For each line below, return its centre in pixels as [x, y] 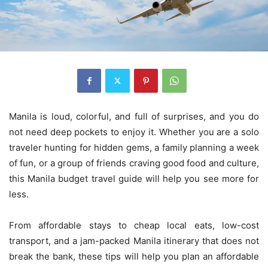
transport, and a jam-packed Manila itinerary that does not [134, 240]
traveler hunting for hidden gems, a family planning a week [134, 147]
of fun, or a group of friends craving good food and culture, [134, 163]
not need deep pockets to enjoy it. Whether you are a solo [134, 132]
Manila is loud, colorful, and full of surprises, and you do [134, 116]
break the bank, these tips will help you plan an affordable [134, 256]
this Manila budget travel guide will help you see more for [134, 178]
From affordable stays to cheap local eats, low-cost [134, 225]
